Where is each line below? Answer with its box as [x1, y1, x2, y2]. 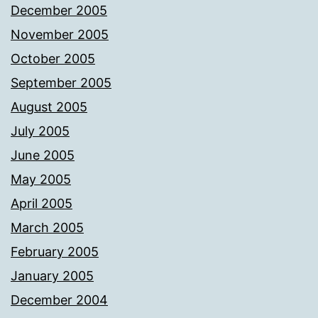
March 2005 [11, 220, 84, 236]
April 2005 [11, 196, 72, 212]
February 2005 [11, 244, 99, 260]
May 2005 [11, 172, 71, 187]
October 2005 [11, 51, 95, 67]
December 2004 [11, 292, 108, 308]
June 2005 [11, 148, 75, 163]
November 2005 [11, 27, 109, 43]
